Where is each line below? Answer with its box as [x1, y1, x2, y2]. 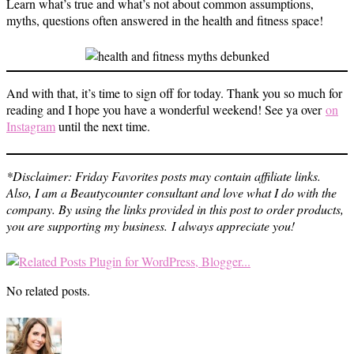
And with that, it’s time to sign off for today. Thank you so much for [6, 85, 342, 101]
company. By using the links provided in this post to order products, [6, 201, 344, 217]
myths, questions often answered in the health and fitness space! [6, 12, 323, 28]
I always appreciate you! [171, 217, 295, 234]
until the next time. [55, 118, 150, 134]
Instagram [6, 118, 55, 134]
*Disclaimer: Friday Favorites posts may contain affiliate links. [6, 168, 321, 184]
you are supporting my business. [6, 217, 168, 234]
